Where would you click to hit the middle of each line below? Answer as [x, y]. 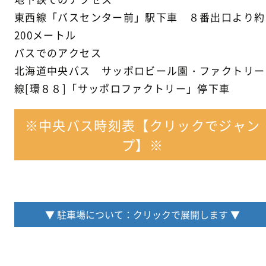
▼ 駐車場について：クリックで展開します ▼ [142, 215]
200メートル [45, 35]
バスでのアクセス [58, 53]
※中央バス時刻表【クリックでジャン [142, 125]
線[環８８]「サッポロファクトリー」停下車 [122, 88]
